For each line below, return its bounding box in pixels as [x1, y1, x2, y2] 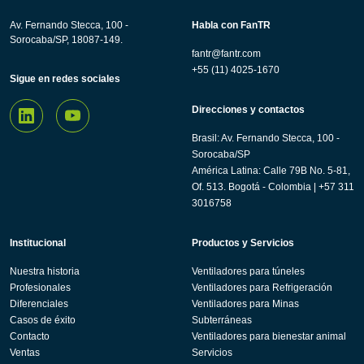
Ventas [10, 346, 40, 358]
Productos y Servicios [192, 236, 294, 249]
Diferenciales [10, 297, 68, 310]
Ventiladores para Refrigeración [192, 281, 332, 293]
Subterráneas [192, 314, 252, 326]
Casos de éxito [10, 314, 76, 326]
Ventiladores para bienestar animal [192, 330, 346, 342]
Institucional [10, 236, 66, 249]
